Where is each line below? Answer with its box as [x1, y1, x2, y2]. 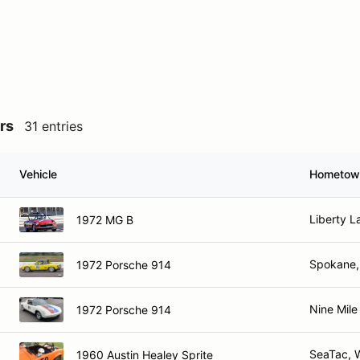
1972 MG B [76, 212, 133, 227]
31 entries [24, 118, 83, 134]
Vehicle [19, 167, 57, 181]
